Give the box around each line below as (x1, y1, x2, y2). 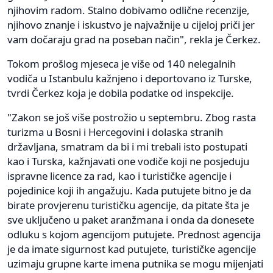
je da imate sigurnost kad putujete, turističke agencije (7, 241, 256, 256)
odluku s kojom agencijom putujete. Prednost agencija (7, 227, 261, 241)
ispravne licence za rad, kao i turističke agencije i (7, 168, 232, 183)
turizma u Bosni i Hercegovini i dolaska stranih (7, 124, 223, 139)
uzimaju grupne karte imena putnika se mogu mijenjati (7, 256, 263, 271)
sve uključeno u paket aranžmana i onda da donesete (7, 212, 254, 227)
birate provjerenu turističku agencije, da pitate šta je (7, 197, 249, 212)
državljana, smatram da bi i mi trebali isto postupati (7, 139, 247, 154)
